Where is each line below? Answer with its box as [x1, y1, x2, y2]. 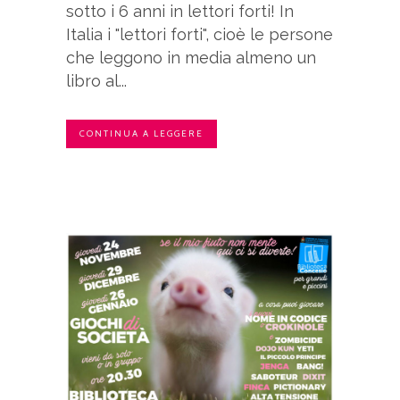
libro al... [66, 71, 127, 91]
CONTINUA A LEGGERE [79, 128, 204, 140]
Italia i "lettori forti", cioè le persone [66, 25, 333, 45]
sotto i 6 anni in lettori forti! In [66, 2, 294, 21]
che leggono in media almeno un [66, 48, 316, 68]
